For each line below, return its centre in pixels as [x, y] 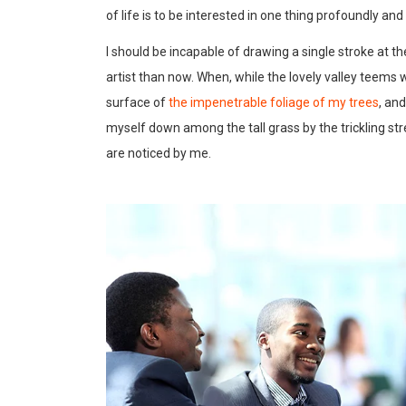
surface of [136, 102]
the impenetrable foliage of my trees [272, 102]
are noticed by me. [159, 153]
